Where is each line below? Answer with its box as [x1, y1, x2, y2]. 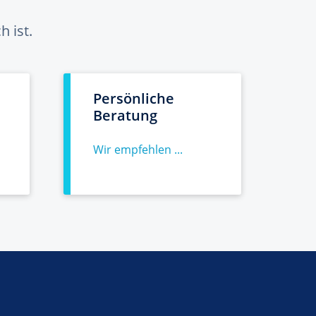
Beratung [93, 106, 157, 125]
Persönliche [93, 89, 174, 108]
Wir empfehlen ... [93, 142, 183, 157]
